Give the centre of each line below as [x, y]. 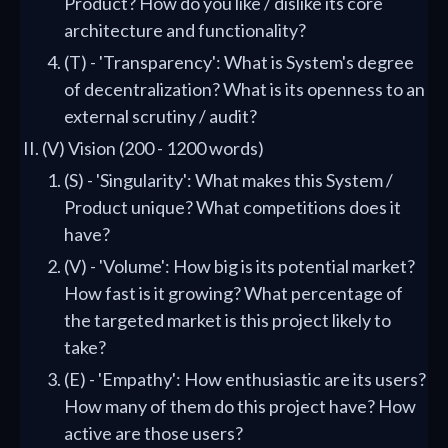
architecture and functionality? [185, 30]
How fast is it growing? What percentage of [233, 293]
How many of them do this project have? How [240, 406]
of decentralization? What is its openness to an [244, 89]
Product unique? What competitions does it [232, 207]
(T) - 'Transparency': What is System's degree [239, 62]
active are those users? [153, 433]
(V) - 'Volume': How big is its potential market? [239, 266]
